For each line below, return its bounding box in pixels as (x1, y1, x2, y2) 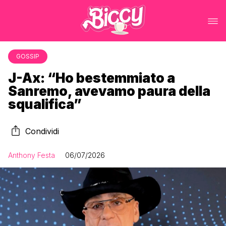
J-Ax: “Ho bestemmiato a (8, 70, 175, 86)
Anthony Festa (8, 151, 55, 159)
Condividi (25, 126, 59, 136)
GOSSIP (16, 52, 39, 60)
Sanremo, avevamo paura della (8, 83, 210, 99)
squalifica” (8, 96, 82, 112)
